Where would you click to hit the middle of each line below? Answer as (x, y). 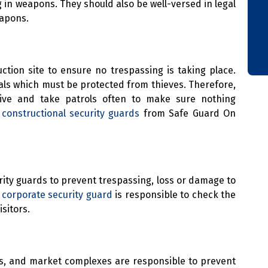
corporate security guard (57, 194)
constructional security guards (71, 114)
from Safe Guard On (188, 114)
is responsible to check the (174, 194)
